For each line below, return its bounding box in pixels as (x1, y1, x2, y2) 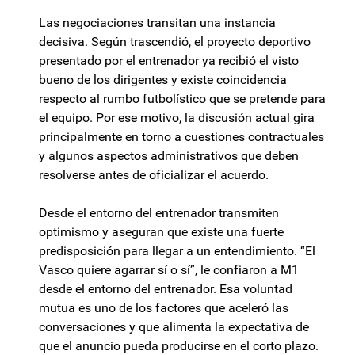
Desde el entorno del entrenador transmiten (39, 205, 279, 221)
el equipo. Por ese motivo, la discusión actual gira (39, 110, 315, 126)
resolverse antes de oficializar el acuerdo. (39, 167, 269, 183)
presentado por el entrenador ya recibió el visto (39, 53, 299, 69)
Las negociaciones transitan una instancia (39, 15, 276, 31)
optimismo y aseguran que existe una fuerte (39, 224, 284, 240)
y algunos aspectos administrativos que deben (39, 148, 299, 164)
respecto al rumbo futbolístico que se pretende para (39, 91, 326, 107)
